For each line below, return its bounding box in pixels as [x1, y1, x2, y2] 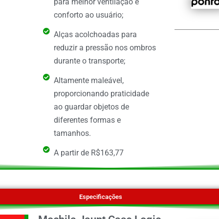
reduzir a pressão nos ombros [54, 43, 156, 52]
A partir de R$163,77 [54, 148, 124, 157]
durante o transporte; [54, 56, 126, 66]
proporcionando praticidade [54, 88, 150, 98]
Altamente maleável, [54, 75, 124, 85]
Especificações [79, 193, 123, 200]
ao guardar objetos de [54, 102, 130, 111]
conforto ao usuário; [54, 10, 124, 20]
